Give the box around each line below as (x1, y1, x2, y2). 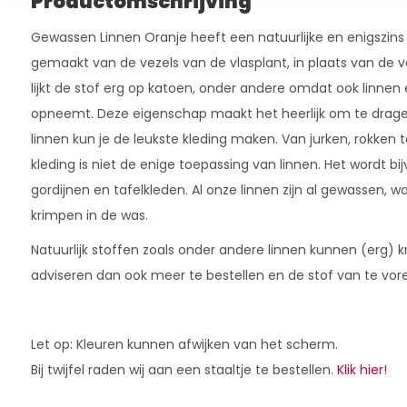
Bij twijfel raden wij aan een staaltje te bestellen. (30, 361, 337, 379)
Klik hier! (336, 361, 387, 379)
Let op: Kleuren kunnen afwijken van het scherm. (30, 335, 338, 353)
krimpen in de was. (30, 206, 152, 224)
